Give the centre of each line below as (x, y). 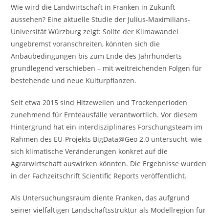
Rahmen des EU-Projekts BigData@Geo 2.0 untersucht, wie (107, 139)
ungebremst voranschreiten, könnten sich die (86, 44)
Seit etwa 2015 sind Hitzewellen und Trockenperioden (99, 102)
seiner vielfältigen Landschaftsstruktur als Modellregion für (109, 210)
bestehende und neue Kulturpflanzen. (74, 80)
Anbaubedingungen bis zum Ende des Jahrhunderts (97, 56)
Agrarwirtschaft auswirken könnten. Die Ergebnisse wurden (109, 164)
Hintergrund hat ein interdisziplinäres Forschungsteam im (107, 127)
